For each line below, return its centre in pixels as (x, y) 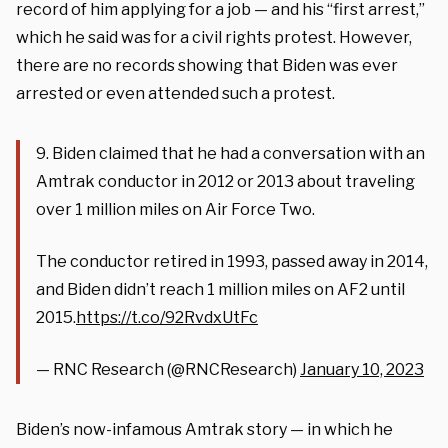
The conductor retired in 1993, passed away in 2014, (232, 261)
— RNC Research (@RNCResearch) (168, 369)
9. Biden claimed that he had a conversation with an (230, 153)
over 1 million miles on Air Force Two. (175, 209)
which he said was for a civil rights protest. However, (214, 37)
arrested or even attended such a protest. (175, 93)
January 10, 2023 (362, 369)
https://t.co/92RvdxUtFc (167, 317)
